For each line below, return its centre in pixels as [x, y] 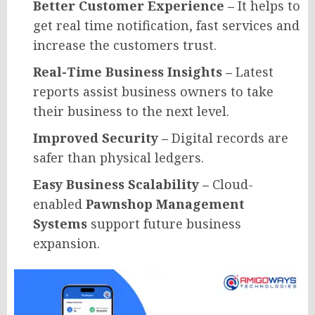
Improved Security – [102, 138]
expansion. [66, 244]
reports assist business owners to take [153, 92]
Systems [60, 224]
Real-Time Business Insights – [134, 72]
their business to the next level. [131, 111]
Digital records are [230, 138]
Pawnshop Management [165, 204]
